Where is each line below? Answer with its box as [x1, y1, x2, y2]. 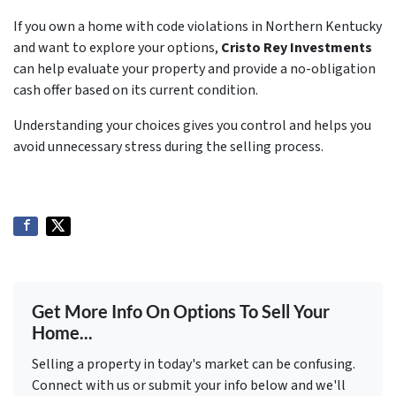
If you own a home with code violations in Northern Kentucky [13, 17, 382, 36]
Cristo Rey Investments [221, 38, 372, 57]
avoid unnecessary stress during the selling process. [13, 137, 324, 156]
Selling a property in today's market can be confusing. [32, 354, 355, 374]
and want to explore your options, [13, 38, 221, 57]
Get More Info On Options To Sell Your [32, 301, 330, 322]
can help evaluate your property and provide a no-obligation [13, 59, 376, 79]
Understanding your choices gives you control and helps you [13, 116, 371, 135]
